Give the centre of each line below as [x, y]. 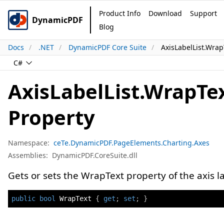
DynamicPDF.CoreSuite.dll [95, 155]
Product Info [120, 13]
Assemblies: [28, 155]
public [23, 198]
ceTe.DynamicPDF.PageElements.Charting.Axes [131, 143]
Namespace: [29, 143]
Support [203, 13]
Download [165, 13]
